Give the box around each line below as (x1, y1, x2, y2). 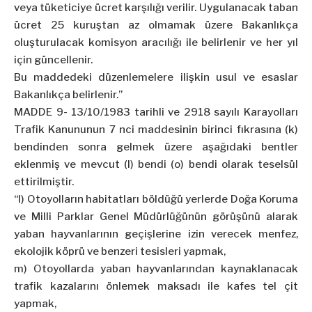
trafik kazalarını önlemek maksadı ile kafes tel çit (14, 280, 298, 293)
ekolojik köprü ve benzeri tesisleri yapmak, (14, 245, 226, 258)
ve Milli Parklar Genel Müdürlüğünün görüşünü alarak (14, 210, 298, 224)
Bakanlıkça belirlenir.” (14, 88, 123, 102)
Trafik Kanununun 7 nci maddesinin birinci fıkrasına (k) (14, 123, 298, 136)
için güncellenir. (14, 54, 93, 67)
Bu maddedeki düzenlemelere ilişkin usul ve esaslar (14, 71, 298, 84)
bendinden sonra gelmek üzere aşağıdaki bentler (14, 141, 298, 154)
